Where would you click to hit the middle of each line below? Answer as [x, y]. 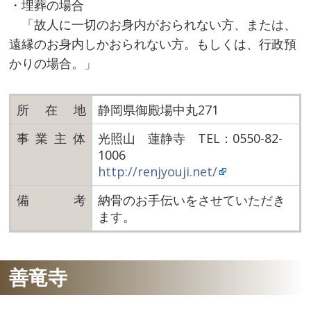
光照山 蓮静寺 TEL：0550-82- [191, 138]
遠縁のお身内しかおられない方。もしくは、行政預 [153, 43]
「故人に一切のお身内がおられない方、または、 [153, 24]
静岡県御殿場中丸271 [159, 109]
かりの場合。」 [53, 63]
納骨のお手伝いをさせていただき [192, 200]
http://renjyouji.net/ [158, 171]
